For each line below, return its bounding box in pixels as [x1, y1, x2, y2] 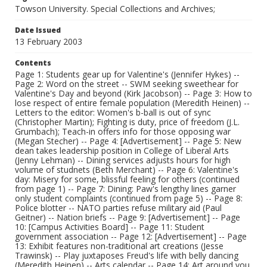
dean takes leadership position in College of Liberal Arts [15, 145, 229, 156]
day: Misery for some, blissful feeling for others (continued [15, 173, 240, 185]
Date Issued [15, 25, 61, 35]
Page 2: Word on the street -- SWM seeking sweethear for [15, 78, 238, 89]
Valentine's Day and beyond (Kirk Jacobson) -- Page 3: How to [15, 88, 252, 99]
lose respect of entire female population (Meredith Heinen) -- [15, 97, 250, 108]
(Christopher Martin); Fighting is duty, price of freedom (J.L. [15, 116, 240, 128]
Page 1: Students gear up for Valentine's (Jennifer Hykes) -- [15, 69, 240, 80]
